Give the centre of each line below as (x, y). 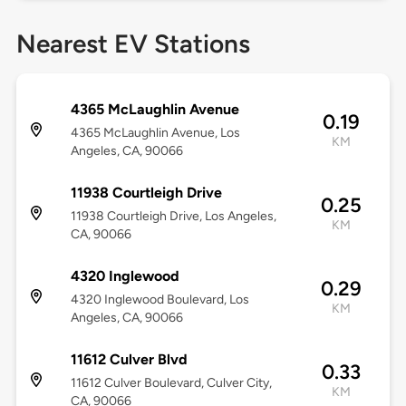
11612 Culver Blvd (129, 360)
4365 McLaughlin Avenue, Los (155, 133)
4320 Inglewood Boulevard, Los (159, 300)
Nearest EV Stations (133, 44)
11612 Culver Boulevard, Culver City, (171, 383)
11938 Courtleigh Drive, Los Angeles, (173, 217)
